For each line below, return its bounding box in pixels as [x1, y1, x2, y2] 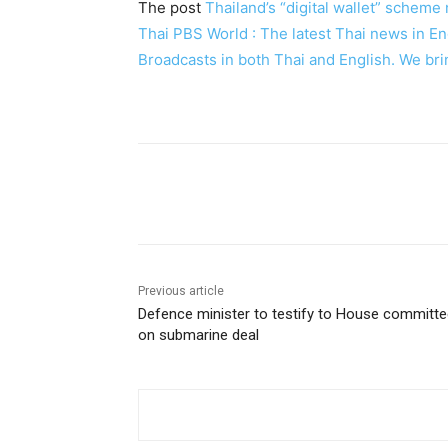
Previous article [138, 283, 224, 298]
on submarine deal [138, 325, 259, 344]
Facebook [185, 185, 237, 201]
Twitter [315, 185, 354, 201]
